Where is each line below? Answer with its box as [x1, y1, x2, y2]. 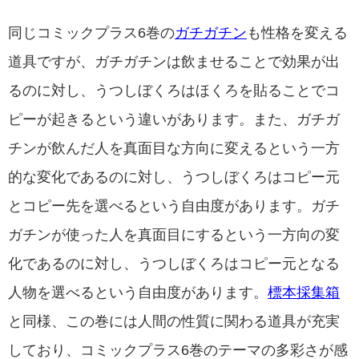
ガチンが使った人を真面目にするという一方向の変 [8, 228, 340, 243]
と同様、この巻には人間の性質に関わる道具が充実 [8, 314, 340, 329]
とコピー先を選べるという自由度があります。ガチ [8, 199, 340, 214]
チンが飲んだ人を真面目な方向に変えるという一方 [8, 141, 340, 156]
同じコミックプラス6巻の [8, 26, 175, 41]
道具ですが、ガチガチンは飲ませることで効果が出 [8, 54, 340, 70]
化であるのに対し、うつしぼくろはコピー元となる [8, 256, 340, 272]
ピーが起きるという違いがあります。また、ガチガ [8, 112, 340, 127]
